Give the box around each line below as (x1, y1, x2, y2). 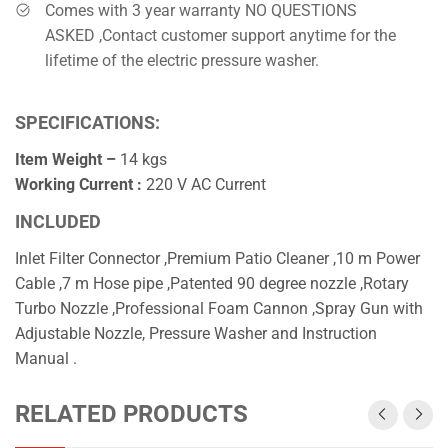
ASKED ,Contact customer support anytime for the (45, 25, 396, 45)
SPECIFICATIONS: (15, 111, 160, 133)
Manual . (15, 348, 77, 368)
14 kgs (116, 149, 167, 169)
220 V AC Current (142, 174, 266, 194)
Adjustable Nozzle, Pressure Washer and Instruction (15, 323, 377, 343)
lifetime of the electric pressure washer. (45, 50, 319, 70)
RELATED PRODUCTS (15, 399, 248, 428)
